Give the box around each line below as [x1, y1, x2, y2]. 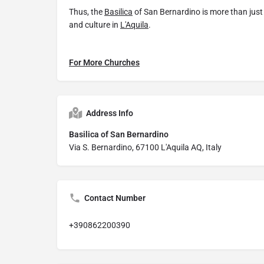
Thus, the [69, 7, 104, 17]
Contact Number [84, 193, 146, 203]
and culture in [69, 20, 120, 30]
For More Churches [69, 58, 140, 68]
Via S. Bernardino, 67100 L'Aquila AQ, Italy [69, 143, 222, 153]
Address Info [86, 108, 133, 118]
